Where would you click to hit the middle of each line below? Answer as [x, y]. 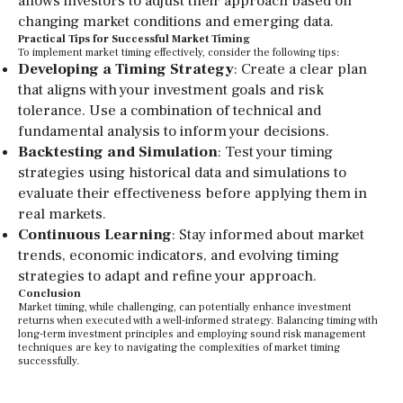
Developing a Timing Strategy [126, 69]
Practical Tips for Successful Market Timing [134, 39]
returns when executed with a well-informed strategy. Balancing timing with [198, 321]
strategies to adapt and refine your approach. [167, 276]
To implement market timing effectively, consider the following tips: [179, 53]
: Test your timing [275, 152]
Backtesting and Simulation [118, 152]
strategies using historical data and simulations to [182, 173]
